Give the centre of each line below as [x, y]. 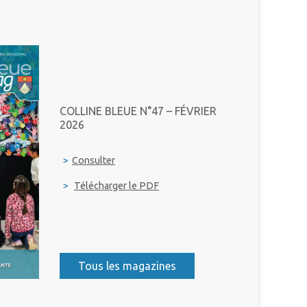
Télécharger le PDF [116, 186]
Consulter [94, 161]
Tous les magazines [127, 266]
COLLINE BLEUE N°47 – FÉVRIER [138, 111]
